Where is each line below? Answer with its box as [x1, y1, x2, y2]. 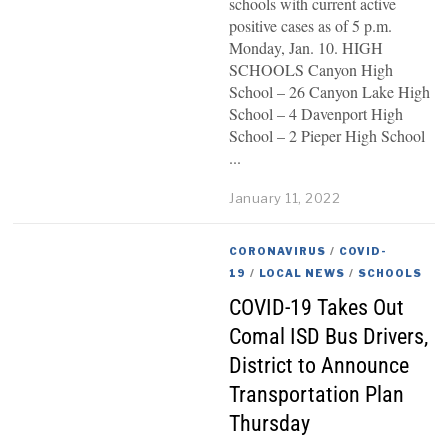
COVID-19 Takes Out [229, 293, 405, 320]
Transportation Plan [229, 380, 405, 407]
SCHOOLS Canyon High [229, 59, 394, 81]
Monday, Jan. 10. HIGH [229, 37, 384, 59]
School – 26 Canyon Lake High [229, 81, 431, 103]
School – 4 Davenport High [229, 103, 404, 125]
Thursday [229, 409, 311, 436]
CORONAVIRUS [229, 244, 327, 257]
